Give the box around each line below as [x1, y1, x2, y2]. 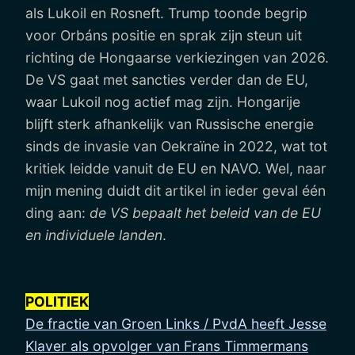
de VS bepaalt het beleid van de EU [90, 204, 321, 221]
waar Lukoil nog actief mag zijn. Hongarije [25, 93, 300, 110]
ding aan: [25, 204, 90, 221]
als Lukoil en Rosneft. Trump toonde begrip [25, 4, 307, 21]
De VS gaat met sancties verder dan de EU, [25, 71, 308, 88]
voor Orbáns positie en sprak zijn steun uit [25, 26, 302, 44]
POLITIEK [25, 292, 89, 310]
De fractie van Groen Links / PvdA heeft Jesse [25, 315, 326, 332]
